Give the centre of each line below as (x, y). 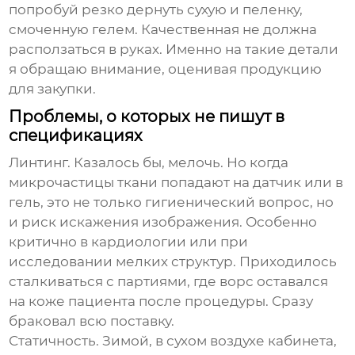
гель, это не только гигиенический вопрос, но (172, 202)
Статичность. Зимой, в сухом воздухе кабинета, (173, 341)
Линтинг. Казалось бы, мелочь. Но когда (149, 163)
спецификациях (76, 136)
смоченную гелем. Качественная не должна (163, 30)
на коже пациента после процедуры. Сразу (161, 302)
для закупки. (53, 89)
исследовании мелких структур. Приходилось (173, 262)
